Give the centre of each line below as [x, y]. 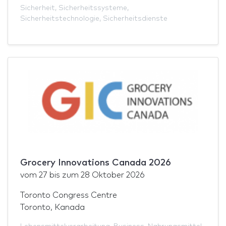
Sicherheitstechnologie [60, 18]
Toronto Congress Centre [69, 195]
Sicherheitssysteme [93, 8]
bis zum [64, 175]
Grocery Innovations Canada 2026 [96, 163]
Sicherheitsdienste [135, 18]
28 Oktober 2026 [113, 175]
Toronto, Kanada [52, 207]
